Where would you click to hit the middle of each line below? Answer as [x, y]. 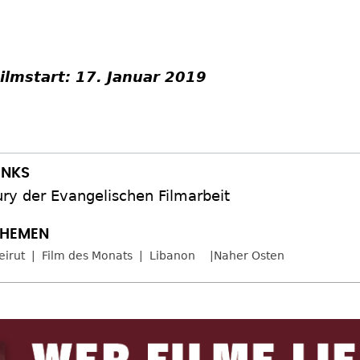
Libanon [172, 255]
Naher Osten [249, 255]
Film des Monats [87, 255]
